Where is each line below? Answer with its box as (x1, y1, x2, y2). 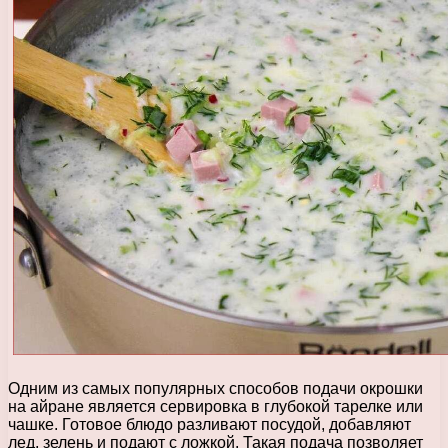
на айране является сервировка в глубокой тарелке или (8, 397, 423, 415)
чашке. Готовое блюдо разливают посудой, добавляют (8, 415, 411, 433)
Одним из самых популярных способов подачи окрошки (8, 379, 423, 397)
